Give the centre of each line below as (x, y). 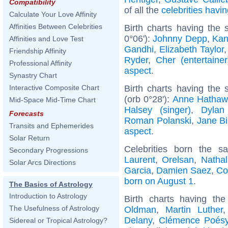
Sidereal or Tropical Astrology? (58, 220)
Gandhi (139, 49)
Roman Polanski (158, 120)
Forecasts (26, 113)
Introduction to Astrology (48, 196)
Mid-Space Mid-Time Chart (52, 100)
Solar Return (30, 138)
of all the (143, 10)
